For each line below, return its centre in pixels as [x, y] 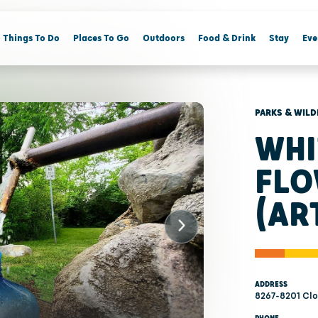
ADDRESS [271, 284]
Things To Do [31, 39]
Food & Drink [226, 39]
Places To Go [101, 39]
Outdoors [163, 39]
